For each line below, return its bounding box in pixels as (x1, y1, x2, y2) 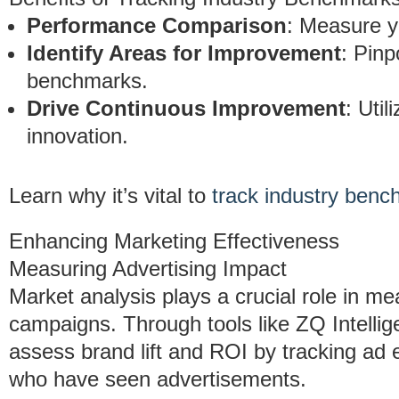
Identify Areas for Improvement (27, 41, 341, 65)
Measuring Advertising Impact (9, 256, 287, 281)
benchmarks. (27, 69, 148, 93)
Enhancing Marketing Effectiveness (9, 229, 339, 253)
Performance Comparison (27, 13, 287, 37)
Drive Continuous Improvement (27, 96, 346, 120)
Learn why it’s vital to (9, 183, 212, 208)
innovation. (27, 124, 128, 148)
